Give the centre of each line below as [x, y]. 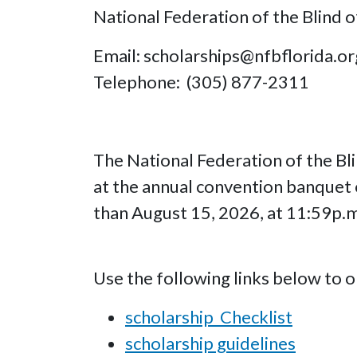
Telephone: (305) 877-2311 [201, 81]
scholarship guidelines [210, 343]
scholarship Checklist [209, 316]
